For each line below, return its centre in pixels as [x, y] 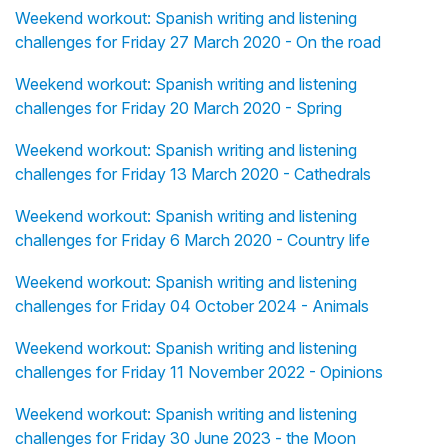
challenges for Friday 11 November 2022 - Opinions [199, 372]
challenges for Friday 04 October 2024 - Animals [192, 306]
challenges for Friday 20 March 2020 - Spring [178, 108]
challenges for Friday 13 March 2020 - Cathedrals [193, 174]
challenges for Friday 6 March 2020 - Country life [192, 240]
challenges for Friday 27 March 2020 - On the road [198, 42]
